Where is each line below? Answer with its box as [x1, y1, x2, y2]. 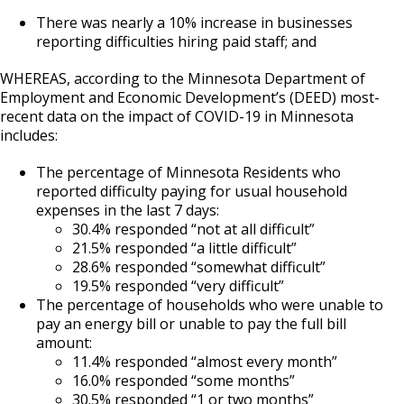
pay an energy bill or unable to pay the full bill [36, 313, 346, 334]
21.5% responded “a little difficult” [72, 237, 297, 258]
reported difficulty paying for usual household [36, 180, 347, 201]
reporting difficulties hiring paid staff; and [36, 31, 317, 51]
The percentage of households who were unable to [36, 294, 383, 315]
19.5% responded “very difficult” [72, 275, 284, 296]
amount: [36, 332, 92, 353]
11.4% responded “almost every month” [72, 351, 337, 372]
